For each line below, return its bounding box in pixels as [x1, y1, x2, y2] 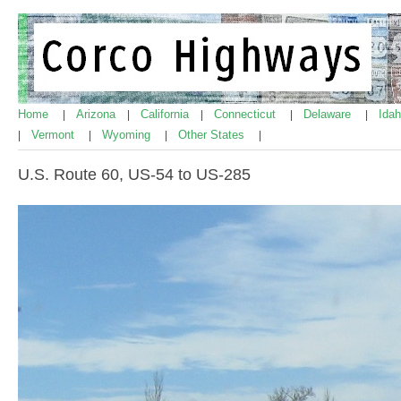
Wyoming [102, 128, 154, 141]
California [141, 107, 192, 121]
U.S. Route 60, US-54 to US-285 [18, 166, 251, 183]
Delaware [303, 107, 354, 121]
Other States [178, 128, 248, 141]
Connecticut [214, 107, 279, 121]
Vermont [31, 128, 78, 141]
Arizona [76, 107, 119, 121]
